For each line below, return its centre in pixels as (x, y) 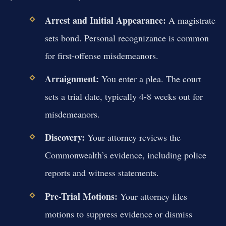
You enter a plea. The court (150, 79)
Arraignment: (72, 79)
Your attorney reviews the (132, 137)
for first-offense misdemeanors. (101, 56)
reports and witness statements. (102, 173)
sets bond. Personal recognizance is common (127, 38)
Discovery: (65, 137)
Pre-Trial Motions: (81, 196)
